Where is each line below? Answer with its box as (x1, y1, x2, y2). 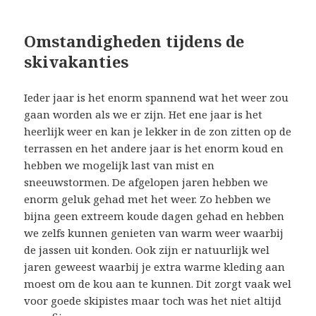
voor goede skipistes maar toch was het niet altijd (24, 293, 282, 308)
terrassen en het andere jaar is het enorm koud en (24, 140, 284, 155)
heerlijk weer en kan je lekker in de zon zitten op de (24, 123, 292, 138)
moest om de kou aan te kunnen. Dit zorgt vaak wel (24, 276, 292, 291)
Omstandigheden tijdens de (24, 30, 245, 51)
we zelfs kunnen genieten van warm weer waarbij (24, 225, 284, 240)
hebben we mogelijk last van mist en (24, 157, 215, 172)
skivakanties (24, 50, 129, 72)
